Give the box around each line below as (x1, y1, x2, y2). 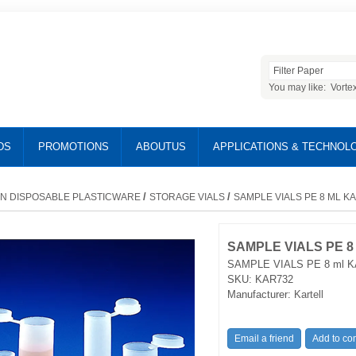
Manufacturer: (226, 288, 291, 300)
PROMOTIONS (37, 141, 109, 153)
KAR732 (254, 273, 293, 285)
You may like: (269, 82, 331, 93)
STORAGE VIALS (149, 192, 225, 203)
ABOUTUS (135, 141, 186, 153)
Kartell (293, 288, 323, 300)
